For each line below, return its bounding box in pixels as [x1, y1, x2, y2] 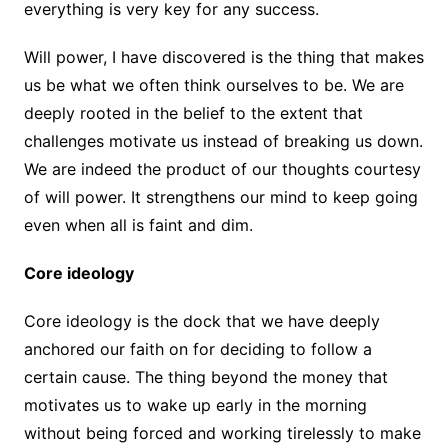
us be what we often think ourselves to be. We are [23, 75, 404, 96]
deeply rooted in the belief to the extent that [23, 103, 363, 124]
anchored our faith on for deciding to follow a [23, 339, 372, 360]
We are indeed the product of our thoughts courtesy [23, 159, 421, 180]
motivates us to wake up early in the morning [23, 395, 367, 416]
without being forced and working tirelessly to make [23, 423, 421, 444]
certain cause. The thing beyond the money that [23, 367, 388, 388]
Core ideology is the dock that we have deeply [23, 311, 380, 332]
